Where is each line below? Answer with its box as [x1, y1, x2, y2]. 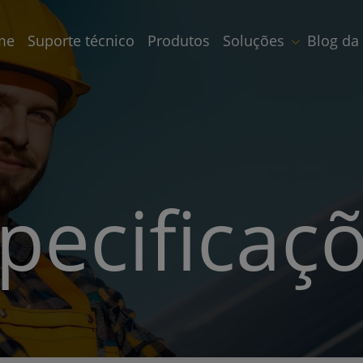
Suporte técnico [28, 30, 135, 50]
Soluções [223, 30, 284, 50]
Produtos [147, 30, 210, 50]
